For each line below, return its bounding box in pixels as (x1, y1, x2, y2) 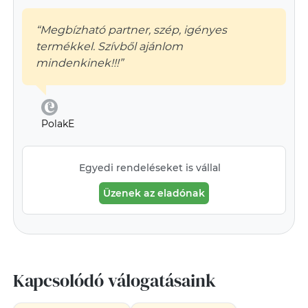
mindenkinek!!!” (35, 56, 123, 69)
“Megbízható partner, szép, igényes (35, 23, 227, 36)
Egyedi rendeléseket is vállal (79, 162, 221, 174)
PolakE (41, 118, 74, 130)
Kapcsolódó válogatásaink (12, 268, 216, 293)
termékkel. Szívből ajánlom (35, 40, 183, 53)
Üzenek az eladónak (103, 187, 205, 199)
